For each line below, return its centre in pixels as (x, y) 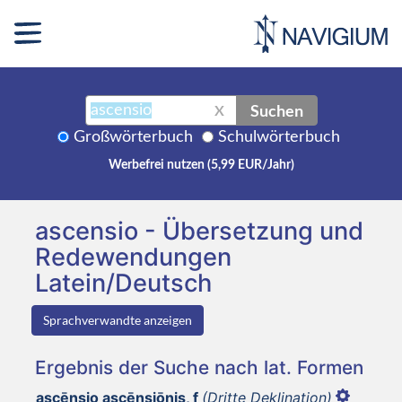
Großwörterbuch (133, 137)
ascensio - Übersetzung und (199, 231)
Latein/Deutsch (123, 283)
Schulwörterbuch (279, 137)
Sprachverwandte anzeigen (118, 319)
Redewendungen (133, 257)
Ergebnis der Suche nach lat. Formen (199, 367)
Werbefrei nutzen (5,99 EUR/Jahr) (201, 165)
